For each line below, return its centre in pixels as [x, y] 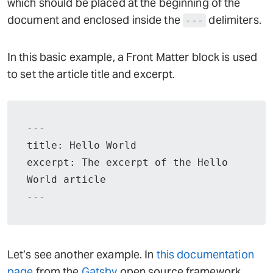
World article [66, 179]
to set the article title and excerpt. [91, 74]
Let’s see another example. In [82, 254]
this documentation [205, 254]
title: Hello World [82, 145]
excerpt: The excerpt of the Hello [127, 162]
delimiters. [234, 20]
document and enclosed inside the [95, 20]
